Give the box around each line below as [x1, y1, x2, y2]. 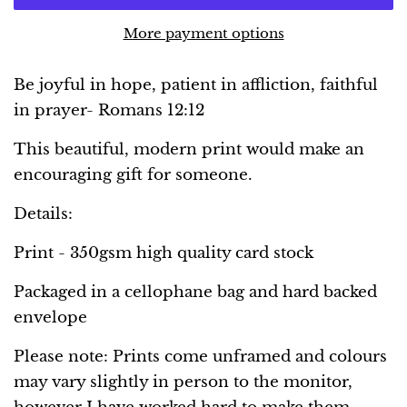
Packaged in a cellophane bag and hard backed [14, 282, 377, 302]
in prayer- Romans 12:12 [14, 100, 204, 120]
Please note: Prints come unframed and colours [14, 346, 387, 366]
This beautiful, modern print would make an [14, 139, 364, 159]
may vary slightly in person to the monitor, [14, 372, 352, 392]
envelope [14, 307, 92, 327]
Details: [14, 203, 73, 223]
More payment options [123, 24, 284, 42]
